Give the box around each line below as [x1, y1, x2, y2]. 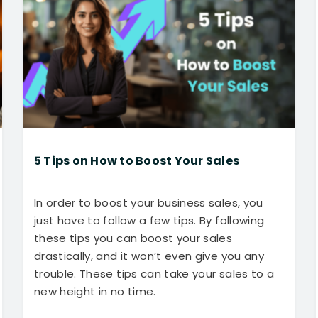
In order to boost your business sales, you [33, 194, 263, 210]
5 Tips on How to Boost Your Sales [33, 152, 240, 169]
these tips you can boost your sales [33, 230, 233, 246]
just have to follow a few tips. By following [33, 212, 265, 228]
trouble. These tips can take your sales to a [33, 265, 275, 281]
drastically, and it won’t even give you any [33, 248, 264, 263]
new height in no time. [33, 283, 159, 299]
